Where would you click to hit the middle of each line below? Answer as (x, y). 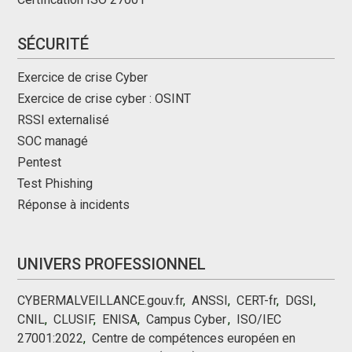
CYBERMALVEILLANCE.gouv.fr (101, 301)
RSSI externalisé (64, 120)
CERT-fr (257, 301)
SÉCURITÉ (53, 44)
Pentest (40, 163)
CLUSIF (74, 320)
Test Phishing (55, 184)
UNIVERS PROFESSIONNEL (112, 264)
